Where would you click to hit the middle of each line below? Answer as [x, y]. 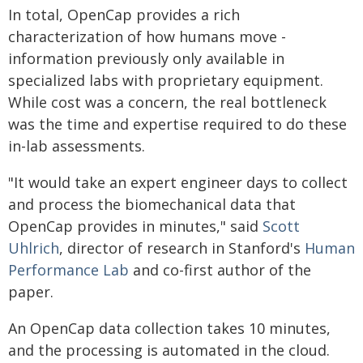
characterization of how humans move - [147, 36]
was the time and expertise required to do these [177, 124]
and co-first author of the [220, 270]
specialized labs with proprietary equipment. [166, 80]
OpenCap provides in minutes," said [135, 226]
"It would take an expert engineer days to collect [178, 182]
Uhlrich [34, 248]
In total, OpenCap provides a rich [124, 15]
